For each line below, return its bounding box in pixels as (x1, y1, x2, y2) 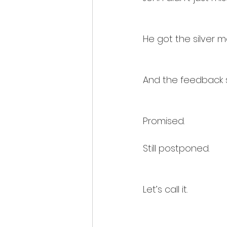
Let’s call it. (143, 183, 187, 196)
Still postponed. (143, 142, 209, 155)
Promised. (143, 115, 184, 128)
